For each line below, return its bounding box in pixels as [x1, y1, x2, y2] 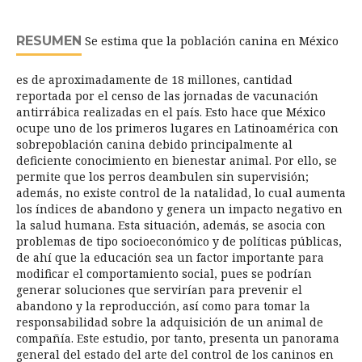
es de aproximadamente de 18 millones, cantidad [16, 72, 293, 88]
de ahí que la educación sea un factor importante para [16, 250, 324, 266]
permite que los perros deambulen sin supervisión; [16, 169, 309, 185]
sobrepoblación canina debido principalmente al [16, 137, 293, 153]
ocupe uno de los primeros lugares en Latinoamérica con [16, 120, 339, 137]
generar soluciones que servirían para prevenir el [16, 282, 302, 298]
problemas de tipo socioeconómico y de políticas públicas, [16, 234, 342, 250]
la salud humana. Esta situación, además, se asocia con [16, 217, 326, 234]
